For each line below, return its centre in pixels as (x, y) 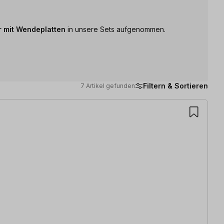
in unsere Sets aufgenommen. (116, 29)
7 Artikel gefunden (108, 85)
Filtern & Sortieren (175, 85)
